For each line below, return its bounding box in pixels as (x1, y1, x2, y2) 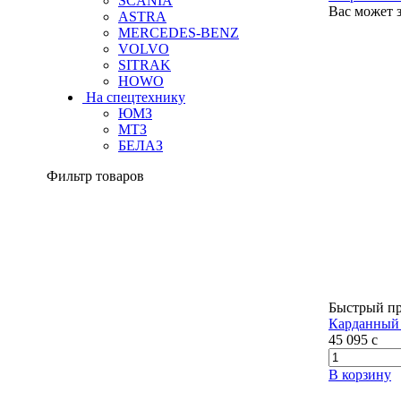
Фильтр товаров (47, 168, 144, 183)
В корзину (328, 367, 391, 383)
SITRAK (118, 57, 171, 73)
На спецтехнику (86, 90, 185, 105)
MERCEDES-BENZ (118, 25, 239, 40)
